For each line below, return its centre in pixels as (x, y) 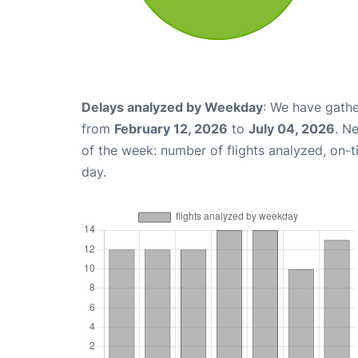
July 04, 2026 (292, 128)
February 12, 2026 (171, 128)
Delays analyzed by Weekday (172, 107)
